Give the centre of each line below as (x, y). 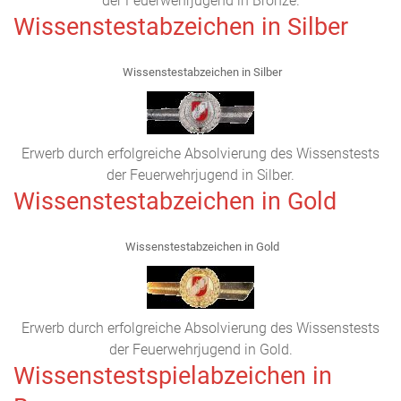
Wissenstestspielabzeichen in (173, 376)
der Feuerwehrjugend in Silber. (200, 175)
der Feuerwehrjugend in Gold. (200, 350)
